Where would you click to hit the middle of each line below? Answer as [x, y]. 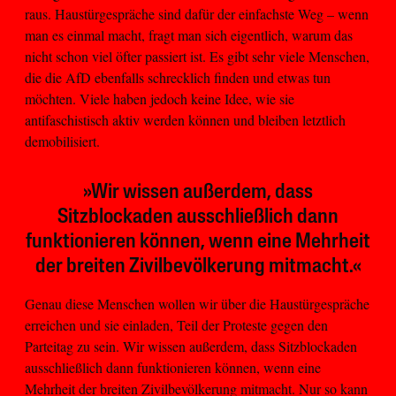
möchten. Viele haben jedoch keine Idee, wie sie [160, 99]
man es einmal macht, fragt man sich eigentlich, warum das [189, 35]
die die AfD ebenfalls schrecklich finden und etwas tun [178, 78]
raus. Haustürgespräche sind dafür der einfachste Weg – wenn [197, 14]
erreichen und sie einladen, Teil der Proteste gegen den [176, 325]
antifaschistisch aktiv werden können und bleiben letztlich [185, 120]
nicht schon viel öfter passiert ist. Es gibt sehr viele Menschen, [197, 57]
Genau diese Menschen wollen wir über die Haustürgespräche [197, 304]
